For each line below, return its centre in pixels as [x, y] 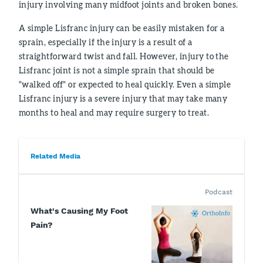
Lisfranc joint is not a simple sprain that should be [117, 70]
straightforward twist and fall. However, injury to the [124, 56]
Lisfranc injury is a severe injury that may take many [123, 98]
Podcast [219, 192]
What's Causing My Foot [79, 211]
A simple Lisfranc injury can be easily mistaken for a [122, 28]
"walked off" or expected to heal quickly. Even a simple [125, 84]
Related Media [55, 156]
